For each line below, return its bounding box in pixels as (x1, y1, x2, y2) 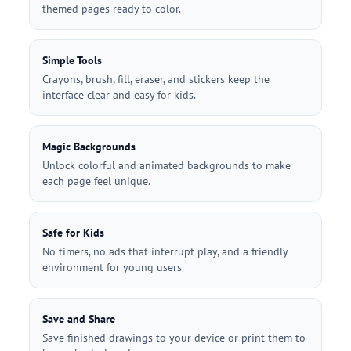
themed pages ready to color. (42, 2, 181, 16)
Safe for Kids (42, 226, 104, 240)
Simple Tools (42, 53, 102, 67)
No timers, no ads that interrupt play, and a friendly (42, 244, 288, 259)
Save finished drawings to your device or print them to (42, 331, 306, 345)
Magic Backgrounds (42, 139, 136, 154)
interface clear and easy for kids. (42, 88, 196, 102)
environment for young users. (42, 260, 184, 274)
